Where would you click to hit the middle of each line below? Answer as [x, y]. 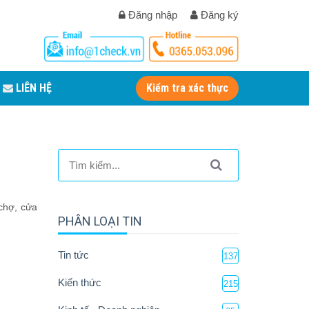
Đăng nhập [151, 15]
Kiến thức [79, 282]
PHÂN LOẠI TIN [100, 221]
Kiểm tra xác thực [187, 88]
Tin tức [73, 255]
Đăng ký [218, 15]
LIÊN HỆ [32, 88]
